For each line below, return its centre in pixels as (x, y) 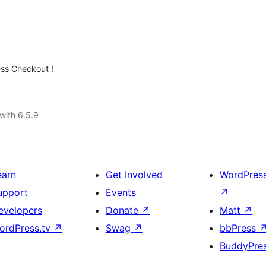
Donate (123, 210)
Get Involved (134, 175)
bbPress (240, 228)
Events (121, 192)
